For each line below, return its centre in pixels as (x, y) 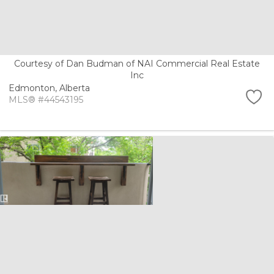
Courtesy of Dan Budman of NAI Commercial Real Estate (137, 64)
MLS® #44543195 (46, 99)
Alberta (75, 88)
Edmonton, (34, 88)
